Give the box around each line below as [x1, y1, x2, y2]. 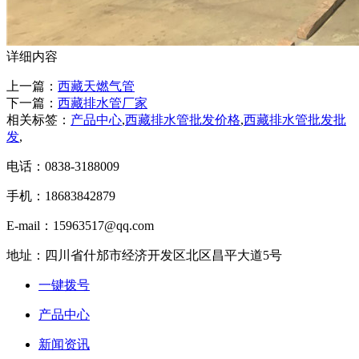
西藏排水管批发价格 [125, 112, 240, 127]
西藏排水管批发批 [244, 112, 346, 127]
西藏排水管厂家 [58, 95, 147, 110]
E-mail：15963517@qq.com [6, 218, 154, 232]
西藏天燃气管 [58, 79, 135, 93]
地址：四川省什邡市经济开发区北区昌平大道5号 [6, 248, 282, 262]
